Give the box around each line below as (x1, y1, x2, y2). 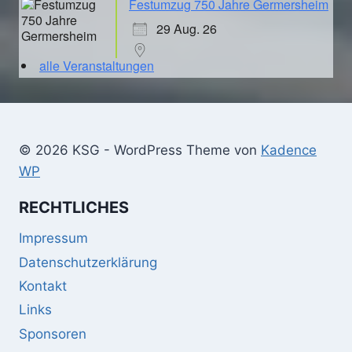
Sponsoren (19, 325, 86, 342)
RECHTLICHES (19, 197, 129, 217)
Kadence (261, 141, 317, 158)
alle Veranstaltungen (39, 56, 154, 75)
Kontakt (19, 278, 67, 295)
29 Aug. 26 (156, 19, 217, 38)
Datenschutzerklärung (19, 254, 157, 270)
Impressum (19, 230, 88, 247)
